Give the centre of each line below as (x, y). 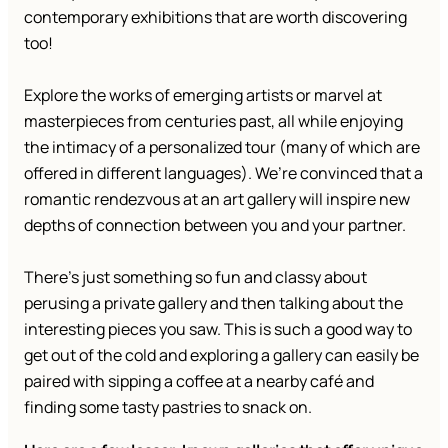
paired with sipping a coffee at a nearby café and (199, 381)
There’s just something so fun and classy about (195, 277)
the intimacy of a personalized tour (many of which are (222, 147)
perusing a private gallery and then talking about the (213, 303)
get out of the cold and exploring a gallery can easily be (221, 355)
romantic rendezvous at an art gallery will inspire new (217, 199)
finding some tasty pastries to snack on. (169, 407)
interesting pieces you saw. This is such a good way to (218, 329)
